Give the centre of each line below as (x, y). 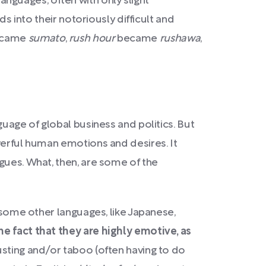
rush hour (93, 39)
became (138, 39)
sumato (47, 39)
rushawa (180, 39)
